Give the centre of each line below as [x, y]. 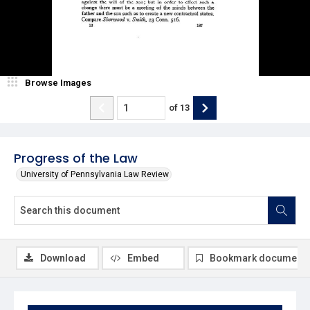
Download [63, 258]
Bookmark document [257, 258]
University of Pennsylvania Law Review [95, 174]
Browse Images [58, 82]
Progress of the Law [76, 158]
